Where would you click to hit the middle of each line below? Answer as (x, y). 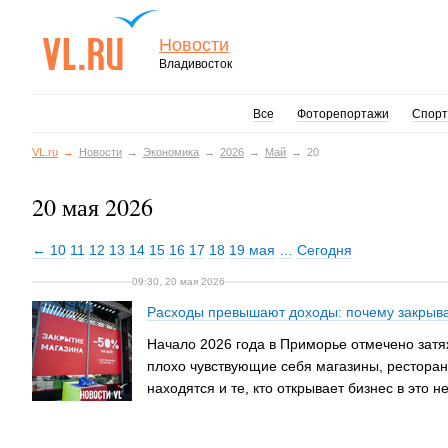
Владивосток (195, 64)
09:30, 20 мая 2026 (178, 281)
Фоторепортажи (342, 114)
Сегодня (324, 250)
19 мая (252, 250)
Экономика (171, 152)
